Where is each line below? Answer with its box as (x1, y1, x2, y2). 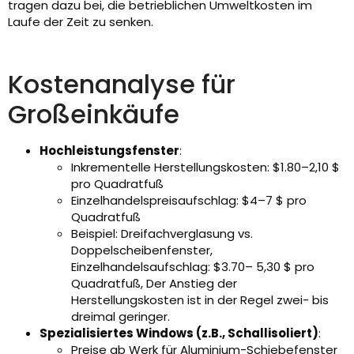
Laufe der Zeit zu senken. (8, 13, 153, 31)
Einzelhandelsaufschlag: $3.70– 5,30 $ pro (71, 258, 314, 276)
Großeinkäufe (8, 96, 179, 133)
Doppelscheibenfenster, (71, 242, 213, 259)
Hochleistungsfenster (40, 142, 179, 160)
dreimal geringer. (71, 308, 170, 326)
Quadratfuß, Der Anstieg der (71, 275, 237, 292)
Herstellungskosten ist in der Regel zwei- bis (71, 292, 329, 309)
